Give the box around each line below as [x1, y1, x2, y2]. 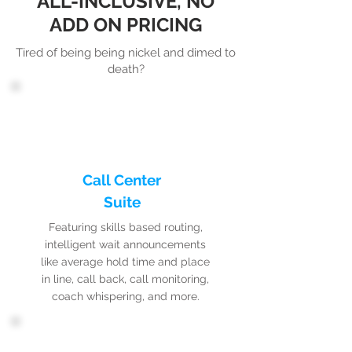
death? [107, 62, 145, 76]
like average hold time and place [41, 255, 210, 268]
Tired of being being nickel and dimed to [16, 46, 236, 60]
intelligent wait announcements [45, 238, 206, 251]
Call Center [82, 171, 161, 189]
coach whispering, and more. [51, 290, 200, 302]
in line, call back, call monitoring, [42, 273, 209, 285]
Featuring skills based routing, [48, 221, 203, 233]
